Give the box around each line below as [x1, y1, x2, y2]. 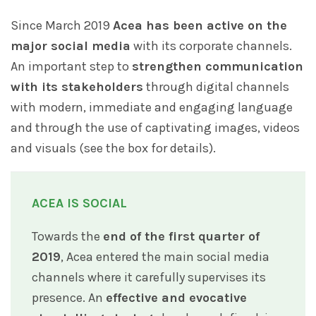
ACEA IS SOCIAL [32, 195, 127, 212]
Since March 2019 [11, 18, 113, 34]
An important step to [11, 59, 132, 75]
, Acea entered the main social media [61, 249, 269, 265]
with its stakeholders [11, 79, 143, 95]
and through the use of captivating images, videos [11, 120, 300, 136]
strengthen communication [132, 59, 303, 75]
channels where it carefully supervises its [32, 269, 266, 286]
